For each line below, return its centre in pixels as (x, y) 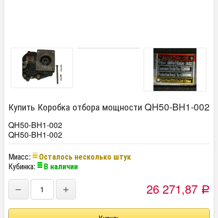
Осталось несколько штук (85, 157)
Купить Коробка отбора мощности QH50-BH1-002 (109, 107)
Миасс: (20, 157)
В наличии (61, 166)
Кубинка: (23, 166)
